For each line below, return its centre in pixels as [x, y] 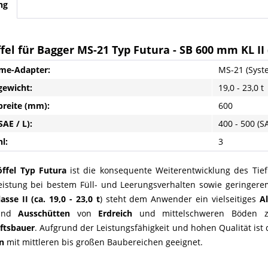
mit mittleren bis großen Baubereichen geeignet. [103, 242]
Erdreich [115, 213]
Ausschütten [48, 213]
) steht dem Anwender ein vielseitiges [179, 199]
